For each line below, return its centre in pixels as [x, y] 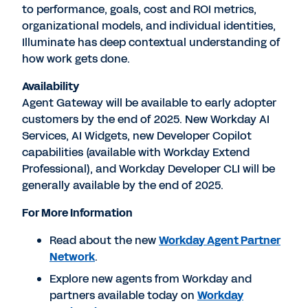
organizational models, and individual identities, [149, 26]
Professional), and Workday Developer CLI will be [148, 169]
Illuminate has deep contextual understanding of [151, 42]
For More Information [77, 213]
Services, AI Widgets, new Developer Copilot [137, 136]
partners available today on [123, 295]
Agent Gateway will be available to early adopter [149, 103]
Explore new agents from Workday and [151, 279]
